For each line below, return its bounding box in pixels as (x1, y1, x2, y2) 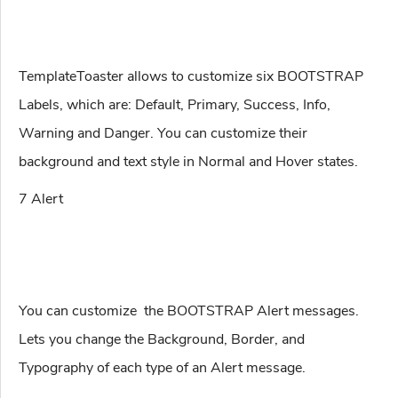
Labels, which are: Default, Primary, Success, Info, (19, 95, 330, 115)
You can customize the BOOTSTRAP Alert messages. (19, 301, 359, 322)
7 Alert (19, 189, 63, 210)
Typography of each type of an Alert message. (19, 358, 306, 378)
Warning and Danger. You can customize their (19, 123, 307, 144)
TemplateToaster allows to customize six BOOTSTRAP (19, 67, 363, 87)
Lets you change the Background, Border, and (19, 330, 305, 350)
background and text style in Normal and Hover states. (19, 152, 358, 172)
